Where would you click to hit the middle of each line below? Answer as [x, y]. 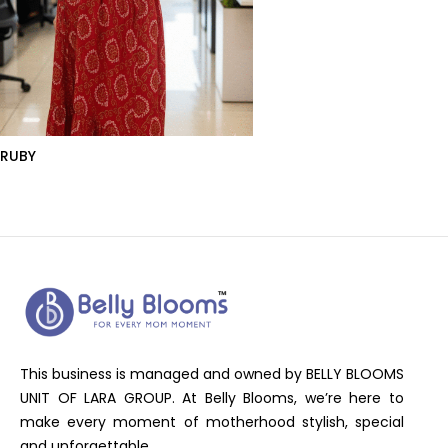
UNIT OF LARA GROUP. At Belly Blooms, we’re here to [212, 398]
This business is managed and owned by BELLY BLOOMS [212, 374]
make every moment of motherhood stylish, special [212, 422]
